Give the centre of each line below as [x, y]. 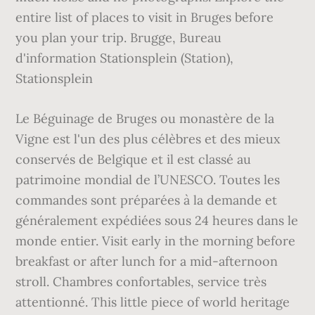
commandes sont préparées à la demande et [147, 200]
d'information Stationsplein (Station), [125, 58]
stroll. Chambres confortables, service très [141, 282]
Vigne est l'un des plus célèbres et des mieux [148, 139]
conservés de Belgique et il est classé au [134, 159]
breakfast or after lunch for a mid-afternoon [147, 261]
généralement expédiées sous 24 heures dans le [157, 220]
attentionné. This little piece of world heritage [153, 302]
